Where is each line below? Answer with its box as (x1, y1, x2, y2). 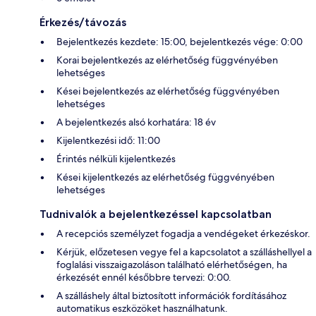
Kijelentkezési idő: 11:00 (56, 134, 160, 147)
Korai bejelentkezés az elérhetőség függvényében (56, 54, 278, 67)
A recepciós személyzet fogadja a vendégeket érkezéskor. (56, 227, 310, 241)
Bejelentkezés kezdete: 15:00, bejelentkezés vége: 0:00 (56, 35, 303, 49)
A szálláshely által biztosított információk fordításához (56, 289, 286, 303)
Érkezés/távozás (39, 16, 126, 30)
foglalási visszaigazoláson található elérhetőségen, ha (56, 258, 287, 272)
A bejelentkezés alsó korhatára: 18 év (56, 116, 216, 129)
